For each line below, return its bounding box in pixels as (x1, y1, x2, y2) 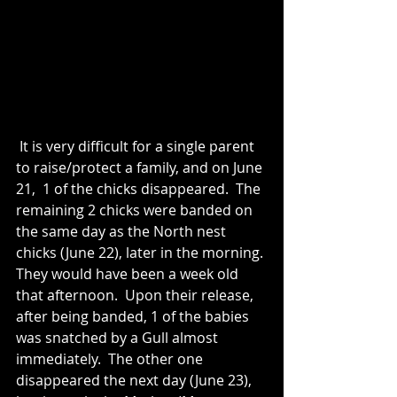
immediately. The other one (16, 349, 206, 370)
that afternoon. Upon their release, (16, 285, 257, 306)
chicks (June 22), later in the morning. (16, 243, 267, 263)
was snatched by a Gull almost (16, 328, 222, 348)
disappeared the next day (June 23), (16, 370, 255, 391)
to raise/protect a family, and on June (16, 158, 266, 178)
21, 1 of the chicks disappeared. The (16, 179, 264, 199)
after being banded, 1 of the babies (16, 307, 253, 327)
